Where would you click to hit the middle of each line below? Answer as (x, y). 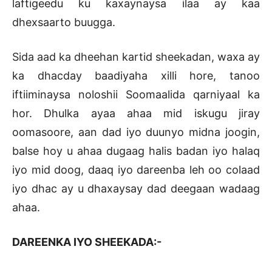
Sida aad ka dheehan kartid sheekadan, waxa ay (136, 56)
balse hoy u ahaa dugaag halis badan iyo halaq (136, 151)
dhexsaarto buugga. (64, 22)
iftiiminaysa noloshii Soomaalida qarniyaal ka (136, 94)
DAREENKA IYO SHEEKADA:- (87, 242)
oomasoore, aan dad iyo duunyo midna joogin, (136, 132)
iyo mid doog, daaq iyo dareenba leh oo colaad (136, 169)
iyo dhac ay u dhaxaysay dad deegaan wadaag (136, 188)
